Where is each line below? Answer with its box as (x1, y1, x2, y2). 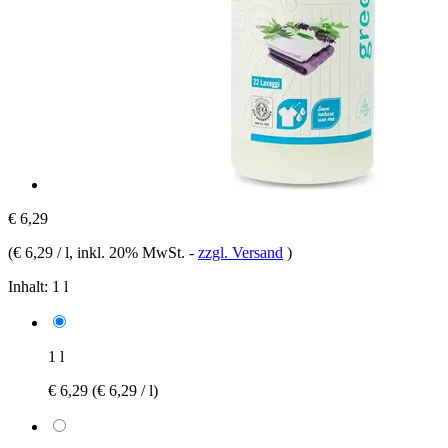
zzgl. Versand (198, 243, 283, 261)
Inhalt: (8, 277, 48, 295)
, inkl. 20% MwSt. (69, 243, 189, 261)
